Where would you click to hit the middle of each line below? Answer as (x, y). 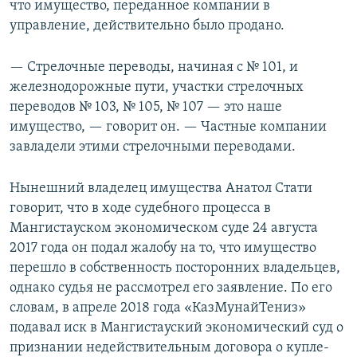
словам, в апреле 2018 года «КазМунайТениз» (158, 308)
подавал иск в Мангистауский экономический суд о (177, 328)
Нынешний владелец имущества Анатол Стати (161, 189)
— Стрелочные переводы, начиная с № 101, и (154, 68)
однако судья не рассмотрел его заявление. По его (171, 288)
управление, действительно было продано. (147, 26)
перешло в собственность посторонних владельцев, (175, 269)
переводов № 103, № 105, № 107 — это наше (146, 108)
